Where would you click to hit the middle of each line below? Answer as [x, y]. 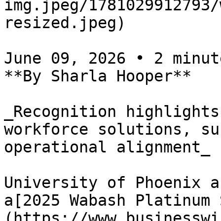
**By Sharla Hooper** [98, 76]
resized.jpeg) [65, 23]
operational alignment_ [107, 147]
